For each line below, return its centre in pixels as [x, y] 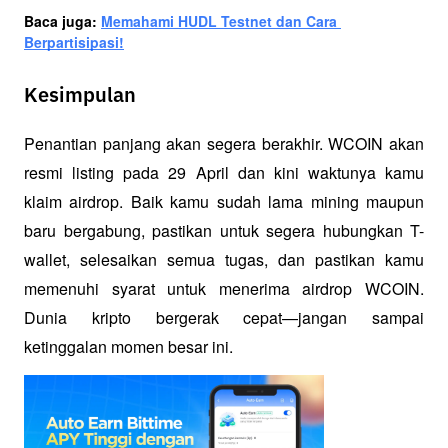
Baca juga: [62, 21]
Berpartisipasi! [74, 42]
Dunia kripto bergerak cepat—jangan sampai [224, 318]
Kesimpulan [80, 96]
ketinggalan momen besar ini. [128, 347]
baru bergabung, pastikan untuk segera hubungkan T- [224, 231]
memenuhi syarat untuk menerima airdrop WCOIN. [224, 289]
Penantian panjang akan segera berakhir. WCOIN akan [224, 144]
